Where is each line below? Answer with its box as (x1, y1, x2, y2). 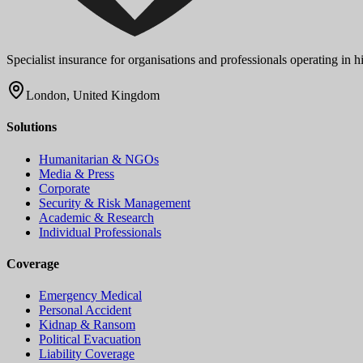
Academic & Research (39, 210, 154, 224)
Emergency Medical (39, 288, 142, 303)
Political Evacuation (39, 332, 141, 347)
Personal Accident (39, 303, 131, 318)
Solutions (6, 120, 57, 135)
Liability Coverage (39, 347, 135, 361)
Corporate (39, 181, 90, 195)
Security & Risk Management (39, 195, 190, 210)
